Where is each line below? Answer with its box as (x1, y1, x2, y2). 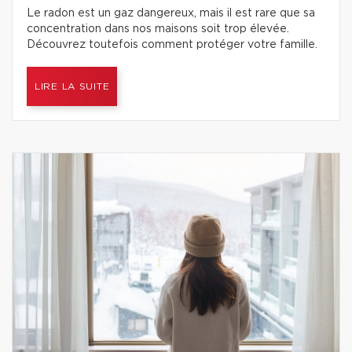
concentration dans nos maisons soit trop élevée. (27, 24, 289, 35)
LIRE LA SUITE (35, 82, 110, 91)
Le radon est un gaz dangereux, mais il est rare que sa (27, 8, 315, 19)
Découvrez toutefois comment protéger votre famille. (27, 39, 317, 50)
